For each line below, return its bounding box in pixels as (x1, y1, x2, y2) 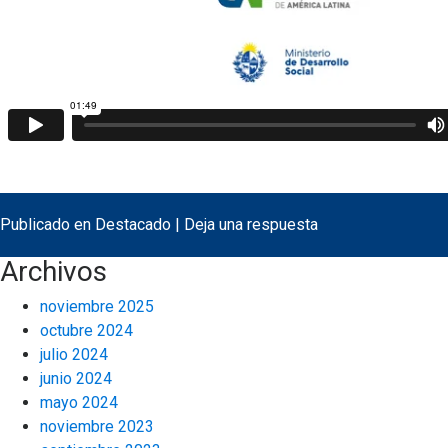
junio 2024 (40, 369, 112, 388)
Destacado (95, 215, 171, 234)
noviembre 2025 (40, 297, 154, 316)
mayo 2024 (40, 393, 118, 412)
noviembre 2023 (40, 417, 154, 436)
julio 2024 (40, 345, 108, 364)
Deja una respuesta (184, 215, 318, 234)
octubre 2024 (40, 321, 133, 340)
